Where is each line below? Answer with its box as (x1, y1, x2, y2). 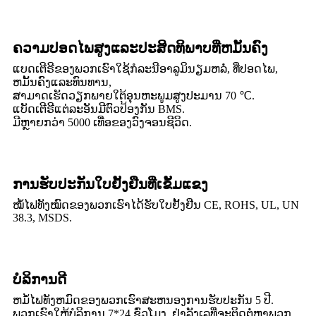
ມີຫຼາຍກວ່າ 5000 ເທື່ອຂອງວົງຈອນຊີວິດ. (13, 116, 192, 128)
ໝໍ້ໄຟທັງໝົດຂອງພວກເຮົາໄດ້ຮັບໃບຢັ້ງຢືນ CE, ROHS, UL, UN (13, 198, 299, 211)
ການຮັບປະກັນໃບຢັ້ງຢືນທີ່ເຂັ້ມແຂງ (13, 176, 208, 192)
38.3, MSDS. (13, 211, 72, 224)
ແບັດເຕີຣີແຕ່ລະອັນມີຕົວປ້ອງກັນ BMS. (13, 102, 185, 115)
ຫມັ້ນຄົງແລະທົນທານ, (13, 75, 111, 88)
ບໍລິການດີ (13, 271, 66, 287)
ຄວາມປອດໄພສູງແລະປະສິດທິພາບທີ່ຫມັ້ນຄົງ (13, 39, 268, 56)
